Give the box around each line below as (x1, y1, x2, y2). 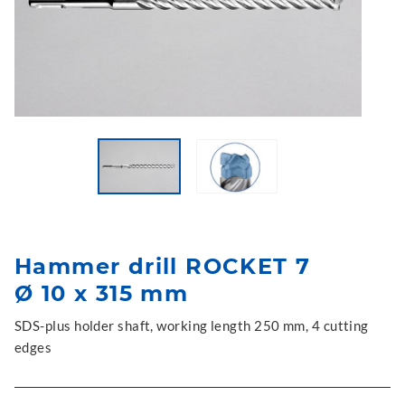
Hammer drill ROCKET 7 (14, 253, 311, 279)
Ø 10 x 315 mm (14, 280, 189, 306)
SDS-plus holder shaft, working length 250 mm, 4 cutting (14, 317, 369, 334)
